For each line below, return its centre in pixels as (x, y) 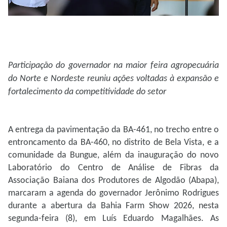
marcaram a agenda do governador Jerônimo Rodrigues (113, 194)
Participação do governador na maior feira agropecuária (113, 66)
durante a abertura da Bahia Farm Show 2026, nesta (113, 206)
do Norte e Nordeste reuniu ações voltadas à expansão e (113, 79)
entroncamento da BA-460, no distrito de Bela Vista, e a (113, 143)
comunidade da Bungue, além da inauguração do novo (113, 156)
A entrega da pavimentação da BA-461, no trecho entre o (113, 130)
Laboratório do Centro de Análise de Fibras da (113, 168)
